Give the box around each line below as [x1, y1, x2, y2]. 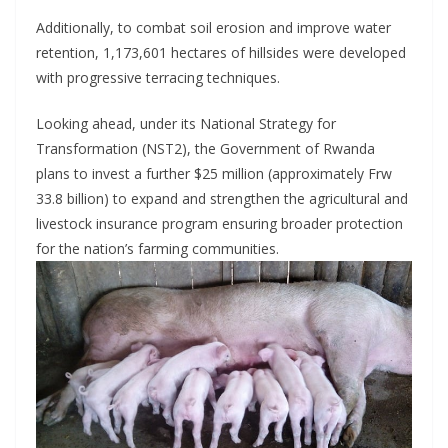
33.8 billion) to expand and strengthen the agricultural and [36, 188, 408, 208]
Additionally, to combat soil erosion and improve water [36, 17, 391, 37]
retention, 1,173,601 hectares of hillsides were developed [36, 42, 406, 62]
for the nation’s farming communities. [36, 238, 279, 258]
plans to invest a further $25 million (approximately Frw [36, 163, 392, 183]
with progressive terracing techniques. [36, 67, 280, 87]
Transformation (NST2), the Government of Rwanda [36, 138, 375, 158]
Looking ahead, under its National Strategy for [36, 113, 336, 133]
